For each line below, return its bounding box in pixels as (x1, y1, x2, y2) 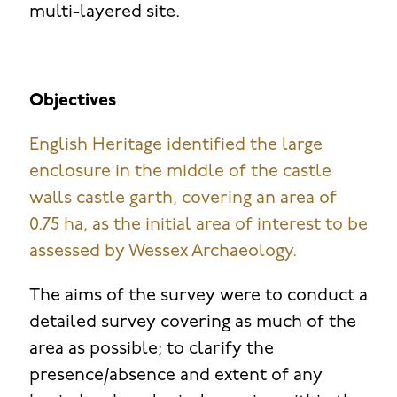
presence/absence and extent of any (28, 366, 323, 385)
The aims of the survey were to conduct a (28, 286, 368, 305)
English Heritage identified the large (28, 136, 323, 154)
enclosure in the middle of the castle (28, 162, 331, 181)
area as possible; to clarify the (28, 339, 274, 358)
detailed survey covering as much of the (28, 313, 356, 331)
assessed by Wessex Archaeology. (28, 242, 297, 261)
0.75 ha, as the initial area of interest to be (28, 215, 368, 234)
